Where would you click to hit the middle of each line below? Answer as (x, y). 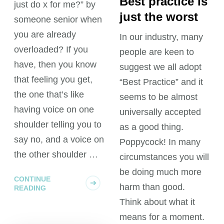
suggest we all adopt (160, 67)
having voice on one (54, 109)
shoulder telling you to (58, 124)
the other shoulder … (56, 154)
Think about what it (157, 202)
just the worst (158, 16)
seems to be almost (158, 97)
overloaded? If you (51, 49)
